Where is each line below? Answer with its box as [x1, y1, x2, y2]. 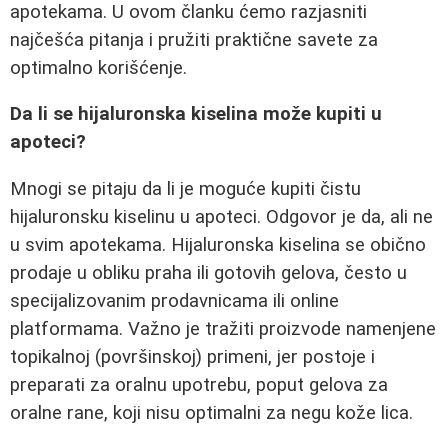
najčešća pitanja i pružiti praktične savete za [10, 28, 378, 51]
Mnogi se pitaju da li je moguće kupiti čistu [10, 178, 361, 200]
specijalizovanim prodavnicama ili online [10, 290, 339, 312]
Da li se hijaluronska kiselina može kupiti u [10, 103, 382, 126]
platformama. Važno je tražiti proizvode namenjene [10, 318, 436, 340]
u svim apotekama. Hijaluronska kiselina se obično [10, 234, 426, 256]
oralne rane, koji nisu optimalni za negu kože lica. [10, 402, 413, 424]
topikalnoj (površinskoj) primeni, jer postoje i [10, 346, 375, 368]
